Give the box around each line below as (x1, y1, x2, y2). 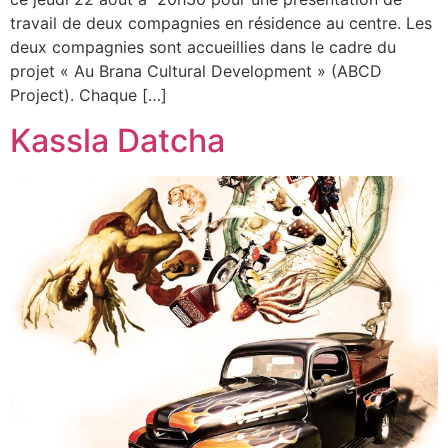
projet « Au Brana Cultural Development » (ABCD (10, 61, 382, 82)
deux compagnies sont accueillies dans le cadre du (10, 37, 396, 58)
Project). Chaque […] (10, 85, 167, 106)
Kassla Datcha (10, 120, 225, 160)
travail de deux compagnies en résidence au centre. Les (10, 13, 432, 34)
